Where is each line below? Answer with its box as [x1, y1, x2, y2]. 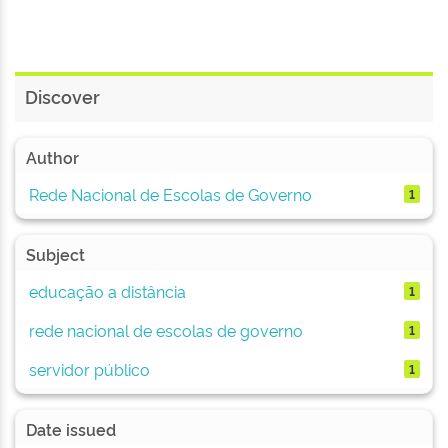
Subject [26, 243, 85, 265]
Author [26, 146, 79, 168]
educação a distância [28, 279, 186, 302]
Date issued [26, 418, 116, 440]
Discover [25, 84, 100, 108]
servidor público [28, 357, 150, 380]
